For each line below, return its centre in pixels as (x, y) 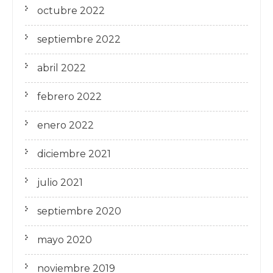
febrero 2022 (69, 96)
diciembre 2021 (74, 154)
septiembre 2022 (79, 39)
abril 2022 (62, 68)
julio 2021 (60, 182)
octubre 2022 (71, 10)
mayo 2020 (65, 239)
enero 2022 (66, 125)
